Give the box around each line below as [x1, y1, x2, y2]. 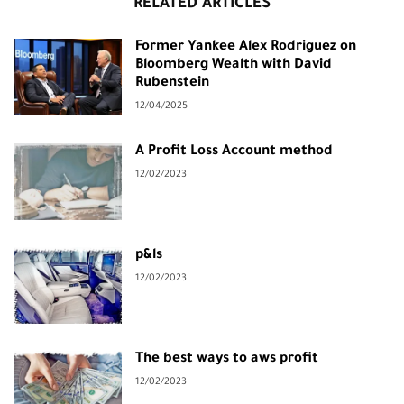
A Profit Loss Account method [135, 144, 333, 160]
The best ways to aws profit [135, 352, 318, 367]
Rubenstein [135, 76, 209, 91]
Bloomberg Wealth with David [135, 58, 332, 73]
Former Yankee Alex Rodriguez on [135, 40, 356, 55]
